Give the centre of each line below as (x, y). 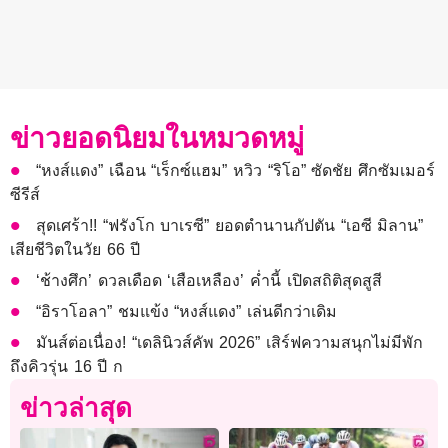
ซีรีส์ (25, 195)
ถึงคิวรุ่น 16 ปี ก (66, 367)
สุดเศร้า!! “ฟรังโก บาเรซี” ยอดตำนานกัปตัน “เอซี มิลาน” (230, 226)
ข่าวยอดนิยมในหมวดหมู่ (157, 139)
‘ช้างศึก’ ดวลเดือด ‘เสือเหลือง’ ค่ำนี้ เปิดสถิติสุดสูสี (209, 281)
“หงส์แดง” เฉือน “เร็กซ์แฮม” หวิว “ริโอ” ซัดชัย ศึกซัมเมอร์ (235, 171)
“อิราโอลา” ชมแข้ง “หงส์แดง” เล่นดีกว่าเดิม (187, 312)
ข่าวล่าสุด (76, 408)
